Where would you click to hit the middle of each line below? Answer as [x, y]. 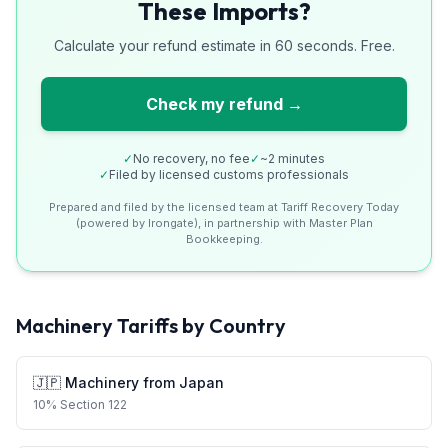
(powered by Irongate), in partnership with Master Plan [224, 223]
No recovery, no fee [191, 158]
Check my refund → [224, 104]
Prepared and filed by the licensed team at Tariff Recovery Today [224, 207]
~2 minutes [292, 158]
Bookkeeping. [224, 239]
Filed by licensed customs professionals [229, 174]
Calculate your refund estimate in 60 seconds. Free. [224, 45]
